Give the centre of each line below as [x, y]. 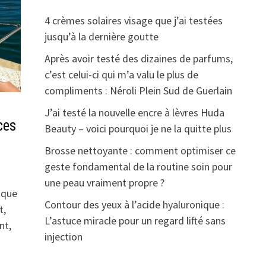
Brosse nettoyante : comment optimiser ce [140, 150]
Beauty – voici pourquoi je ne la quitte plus [138, 128]
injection [63, 236]
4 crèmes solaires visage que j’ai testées [133, 20]
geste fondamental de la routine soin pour [138, 166]
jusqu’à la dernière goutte [101, 36]
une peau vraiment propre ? [104, 182]
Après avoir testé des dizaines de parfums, [138, 58]
